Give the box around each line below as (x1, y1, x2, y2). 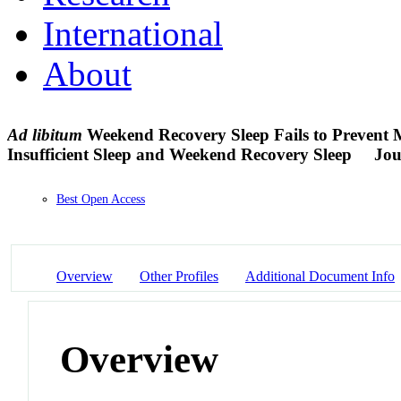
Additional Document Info (245, 268, 395, 284)
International (43, 13, 223, 53)
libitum (32, 124, 82, 144)
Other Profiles (140, 268, 218, 284)
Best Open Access (56, 192, 145, 207)
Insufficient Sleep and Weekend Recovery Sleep (7, 144, 356, 164)
